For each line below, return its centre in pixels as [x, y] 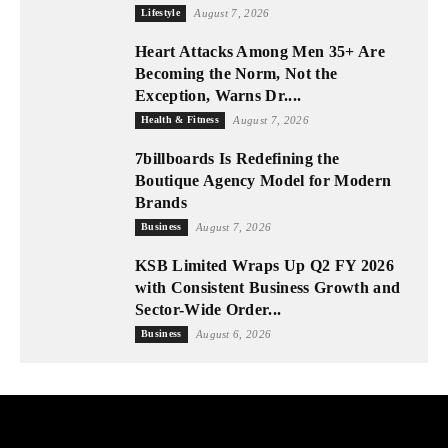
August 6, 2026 [233, 333]
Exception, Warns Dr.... [218, 95]
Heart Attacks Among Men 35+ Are [260, 51]
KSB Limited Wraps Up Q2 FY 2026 [264, 265]
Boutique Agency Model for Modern [263, 180]
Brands [161, 202]
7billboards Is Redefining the [237, 158]
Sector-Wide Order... [208, 309]
